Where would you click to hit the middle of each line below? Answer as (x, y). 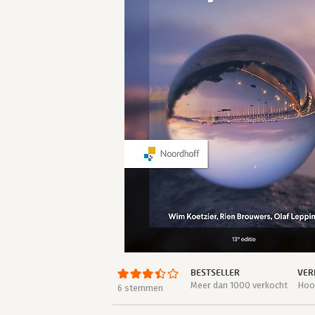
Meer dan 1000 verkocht (239, 285)
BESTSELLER (215, 272)
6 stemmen (140, 288)
